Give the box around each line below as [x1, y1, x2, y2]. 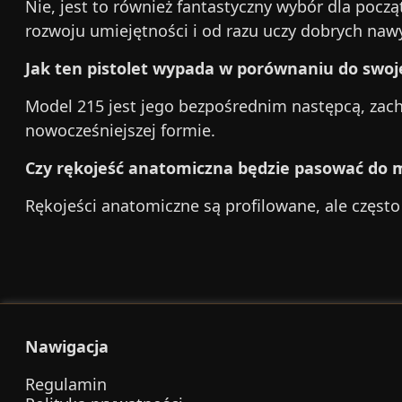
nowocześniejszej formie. [25, 119, 215, 141]
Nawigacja [25, 336, 109, 357]
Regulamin [25, 373, 107, 395]
